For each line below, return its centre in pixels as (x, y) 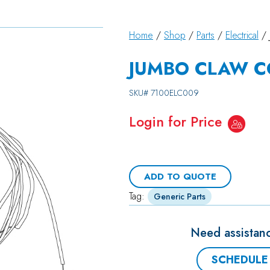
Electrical (242, 35)
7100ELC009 (175, 93)
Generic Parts (180, 196)
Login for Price (176, 122)
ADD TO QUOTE (181, 177)
